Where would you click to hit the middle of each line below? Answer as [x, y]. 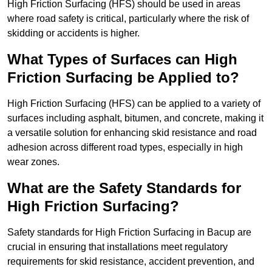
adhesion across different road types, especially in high [125, 148]
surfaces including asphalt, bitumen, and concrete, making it [135, 118]
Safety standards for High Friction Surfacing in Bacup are [129, 233]
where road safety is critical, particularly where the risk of [128, 19]
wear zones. [33, 162]
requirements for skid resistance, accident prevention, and [131, 262]
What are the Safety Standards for [124, 188]
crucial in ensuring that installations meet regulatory [117, 247]
